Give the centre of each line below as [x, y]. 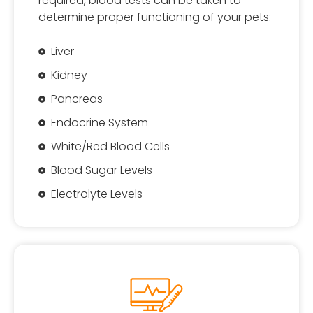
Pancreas [77, 99]
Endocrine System [99, 123]
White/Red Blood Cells [110, 147]
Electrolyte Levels [96, 194]
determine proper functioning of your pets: [155, 17]
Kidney [69, 75]
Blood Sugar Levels [101, 170]
